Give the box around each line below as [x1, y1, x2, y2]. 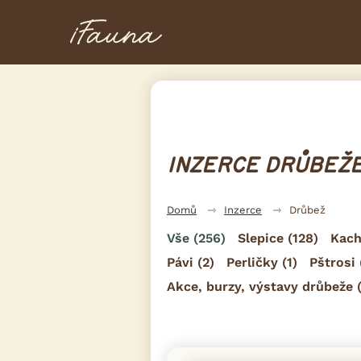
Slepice [238, 230, 284, 246]
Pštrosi [309, 254, 355, 270]
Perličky [226, 254, 278, 270]
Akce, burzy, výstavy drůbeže [167, 278, 353, 294]
